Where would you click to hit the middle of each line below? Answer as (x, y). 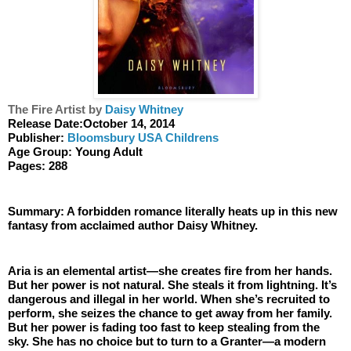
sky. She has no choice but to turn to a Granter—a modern (167, 341)
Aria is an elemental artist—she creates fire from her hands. (170, 270)
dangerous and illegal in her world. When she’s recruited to (169, 299)
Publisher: (38, 137)
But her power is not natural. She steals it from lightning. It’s (172, 284)
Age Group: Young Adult (75, 151)
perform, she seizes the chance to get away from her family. (170, 313)
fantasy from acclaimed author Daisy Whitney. (133, 225)
